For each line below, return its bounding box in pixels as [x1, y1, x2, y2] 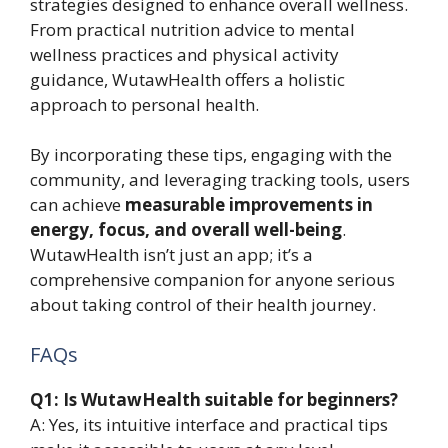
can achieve [30, 193, 125, 217]
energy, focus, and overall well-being [30, 218, 342, 242]
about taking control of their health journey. [30, 293, 376, 317]
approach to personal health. [30, 92, 259, 116]
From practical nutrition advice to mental [30, 17, 355, 41]
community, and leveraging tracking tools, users [30, 168, 410, 192]
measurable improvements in [125, 193, 373, 217]
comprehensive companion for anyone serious [30, 268, 395, 292]
